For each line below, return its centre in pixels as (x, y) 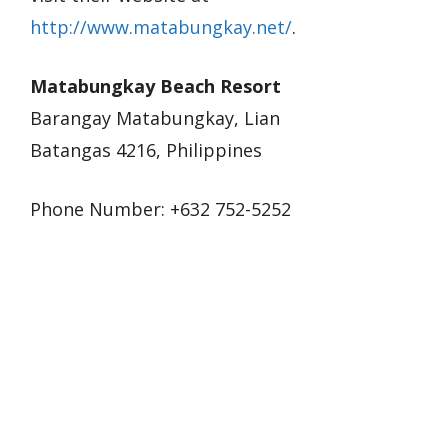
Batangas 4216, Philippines (146, 150)
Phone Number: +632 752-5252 (160, 209)
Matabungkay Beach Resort (155, 86)
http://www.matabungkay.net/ (161, 27)
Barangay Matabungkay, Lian (155, 118)
